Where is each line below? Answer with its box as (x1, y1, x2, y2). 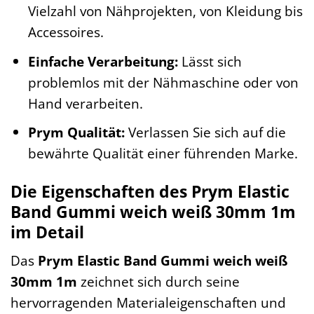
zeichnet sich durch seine (77, 272, 240, 292)
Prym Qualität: (27, 123, 125, 142)
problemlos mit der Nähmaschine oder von (27, 72, 299, 92)
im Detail (11, 220, 84, 243)
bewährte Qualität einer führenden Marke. (27, 144, 298, 163)
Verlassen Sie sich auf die (124, 123, 286, 142)
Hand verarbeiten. (27, 93, 143, 113)
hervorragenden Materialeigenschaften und (11, 293, 286, 313)
